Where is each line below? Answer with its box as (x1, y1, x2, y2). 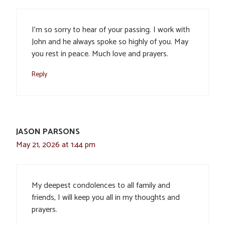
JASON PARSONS (16, 125, 80, 139)
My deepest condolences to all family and (32, 179, 170, 193)
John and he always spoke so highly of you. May (32, 35, 188, 49)
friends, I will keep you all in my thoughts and (32, 191, 180, 205)
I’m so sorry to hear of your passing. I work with (32, 23, 190, 37)
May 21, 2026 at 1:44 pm (16, 138, 95, 152)
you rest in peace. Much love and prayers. (32, 47, 168, 61)
